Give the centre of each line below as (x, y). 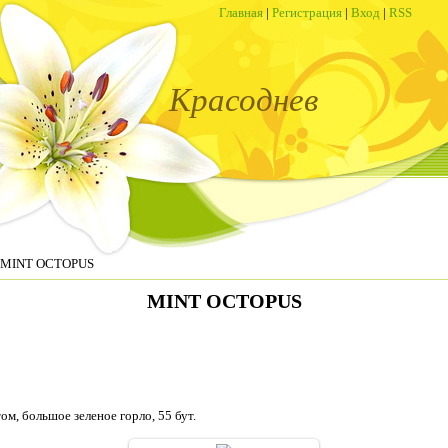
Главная (241, 12)
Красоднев (243, 100)
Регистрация (307, 12)
